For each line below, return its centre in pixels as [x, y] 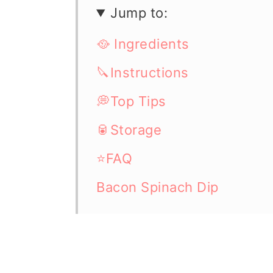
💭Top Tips [131, 101]
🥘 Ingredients [143, 44]
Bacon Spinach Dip [158, 187]
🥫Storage [129, 130]
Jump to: [139, 13]
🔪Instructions [143, 73]
